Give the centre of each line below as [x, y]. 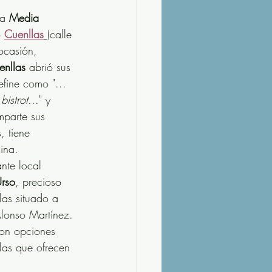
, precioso [40, 182]
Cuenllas [24, 34]
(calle [61, 34]
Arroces [82, 100]
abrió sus [50, 67]
